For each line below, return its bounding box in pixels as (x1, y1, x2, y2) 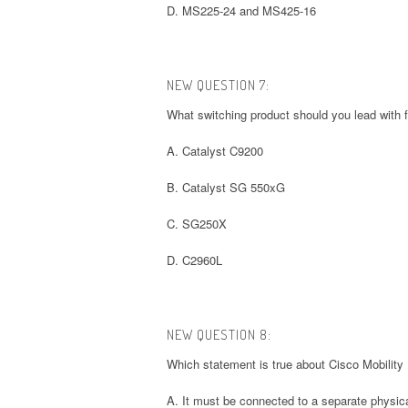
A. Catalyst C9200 (167, 141, 263, 159)
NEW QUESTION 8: (167, 325, 271, 343)
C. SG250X (167, 214, 227, 232)
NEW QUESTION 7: (167, 76, 270, 94)
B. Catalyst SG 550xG (167, 178, 285, 196)
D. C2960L (167, 250, 222, 269)
